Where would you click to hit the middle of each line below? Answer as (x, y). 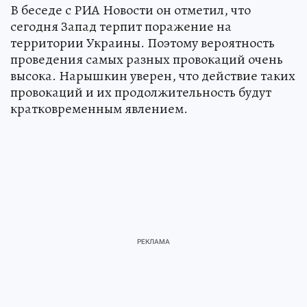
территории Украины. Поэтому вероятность (143, 42)
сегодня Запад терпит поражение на (121, 26)
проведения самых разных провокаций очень (147, 59)
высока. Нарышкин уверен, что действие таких (153, 75)
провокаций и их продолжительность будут (141, 92)
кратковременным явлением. (99, 108)
